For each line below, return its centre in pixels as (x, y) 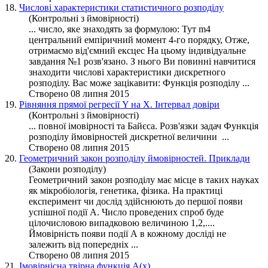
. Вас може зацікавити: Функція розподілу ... (159, 83)
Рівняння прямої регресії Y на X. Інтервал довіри (119, 104)
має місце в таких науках (207, 179)
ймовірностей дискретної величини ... (149, 136)
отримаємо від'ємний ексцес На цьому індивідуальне (137, 50)
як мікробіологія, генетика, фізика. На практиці (126, 190)
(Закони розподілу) (67, 169)
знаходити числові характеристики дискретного (127, 72)
